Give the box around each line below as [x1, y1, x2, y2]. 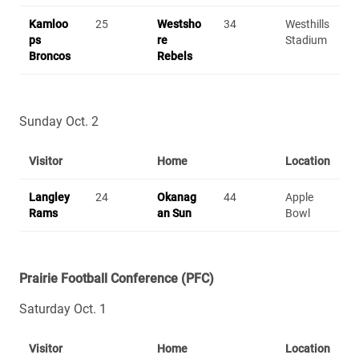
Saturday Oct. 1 [19, 301, 107, 317]
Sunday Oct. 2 [19, 113, 99, 129]
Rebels [157, 49, 192, 63]
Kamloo [29, 17, 68, 30]
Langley [29, 190, 70, 204]
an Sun [157, 206, 192, 220]
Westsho [157, 17, 201, 30]
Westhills [285, 17, 329, 30]
